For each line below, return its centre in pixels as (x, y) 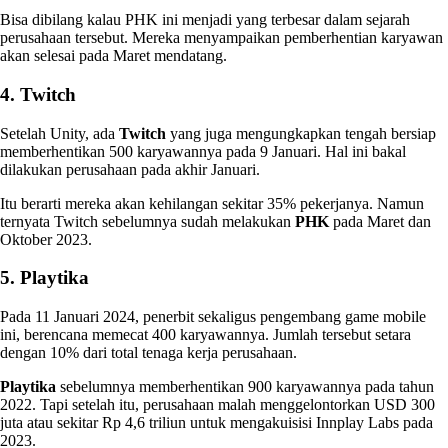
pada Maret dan (380, 221)
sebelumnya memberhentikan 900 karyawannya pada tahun (245, 387)
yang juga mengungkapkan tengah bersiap (301, 133)
